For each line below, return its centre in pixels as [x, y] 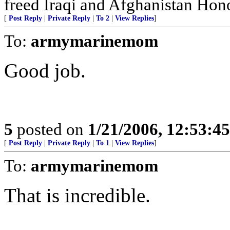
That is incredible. [77, 195]
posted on [50, 129]
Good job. [45, 71]
